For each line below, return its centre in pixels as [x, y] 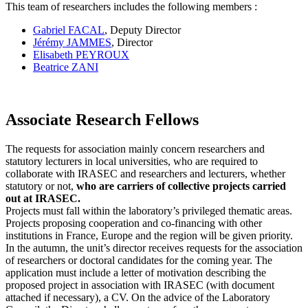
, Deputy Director [143, 30]
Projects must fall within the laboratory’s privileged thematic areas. [149, 210]
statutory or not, [41, 186]
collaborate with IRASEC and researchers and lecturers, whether [145, 173]
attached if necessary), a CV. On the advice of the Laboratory [138, 297]
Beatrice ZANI [66, 67]
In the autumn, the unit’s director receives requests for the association [154, 247]
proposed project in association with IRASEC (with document [140, 285]
